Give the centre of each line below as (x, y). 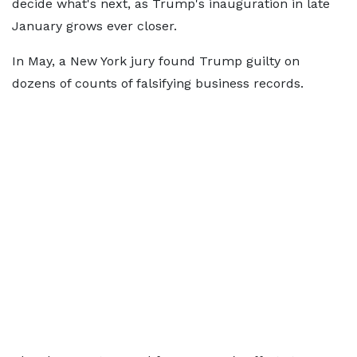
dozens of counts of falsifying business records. (158, 83)
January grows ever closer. (94, 26)
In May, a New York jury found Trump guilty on (156, 61)
